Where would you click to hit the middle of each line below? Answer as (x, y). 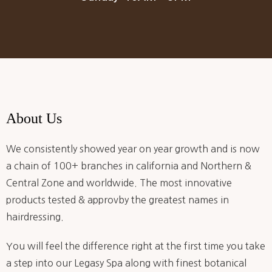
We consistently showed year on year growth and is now (133, 148)
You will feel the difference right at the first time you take (136, 246)
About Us (34, 118)
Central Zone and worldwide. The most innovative (119, 182)
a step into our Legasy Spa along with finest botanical (126, 263)
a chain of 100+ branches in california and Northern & (129, 165)
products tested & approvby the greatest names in (117, 199)
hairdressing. (35, 216)
